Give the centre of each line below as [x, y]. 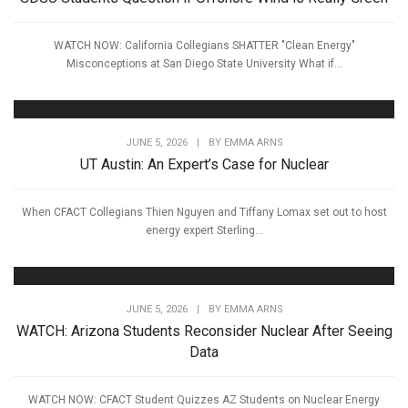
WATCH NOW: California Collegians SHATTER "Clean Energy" [204, 45]
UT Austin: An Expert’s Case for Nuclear [204, 165]
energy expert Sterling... [204, 231]
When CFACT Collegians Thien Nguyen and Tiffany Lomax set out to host [204, 213]
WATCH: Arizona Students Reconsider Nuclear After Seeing [204, 331]
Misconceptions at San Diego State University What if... [204, 63]
